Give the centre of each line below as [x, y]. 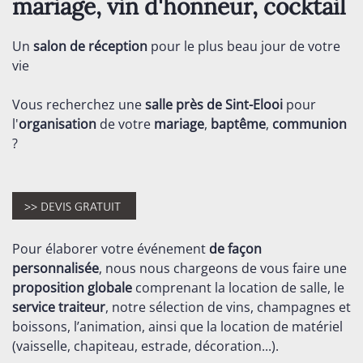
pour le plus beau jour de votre [244, 46]
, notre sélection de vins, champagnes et [228, 307]
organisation [58, 124]
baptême [238, 124]
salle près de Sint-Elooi [214, 105]
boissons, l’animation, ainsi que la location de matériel [177, 327]
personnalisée [56, 268]
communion [310, 124]
